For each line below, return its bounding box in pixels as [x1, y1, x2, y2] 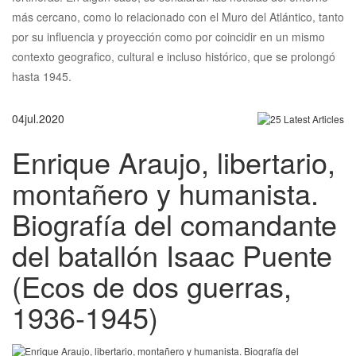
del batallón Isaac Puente [12, 234, 332, 275]
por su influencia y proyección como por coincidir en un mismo [12, 28, 325, 44]
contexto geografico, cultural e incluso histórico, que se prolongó [12, 48, 335, 64]
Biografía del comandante [12, 203, 337, 244]
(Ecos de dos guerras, [12, 265, 292, 306]
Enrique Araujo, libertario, [12, 141, 335, 182]
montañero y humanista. [12, 172, 319, 213]
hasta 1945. [12, 68, 72, 84]
